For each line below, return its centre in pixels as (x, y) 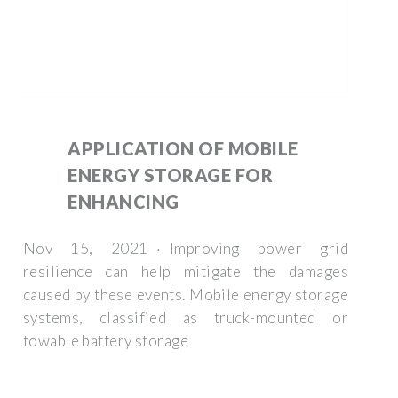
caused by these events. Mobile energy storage (186, 294)
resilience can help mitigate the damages (186, 271)
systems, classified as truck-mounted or (186, 317)
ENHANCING (123, 201)
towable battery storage (106, 340)
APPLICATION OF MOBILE (183, 148)
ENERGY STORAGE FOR (170, 175)
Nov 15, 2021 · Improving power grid (186, 248)
